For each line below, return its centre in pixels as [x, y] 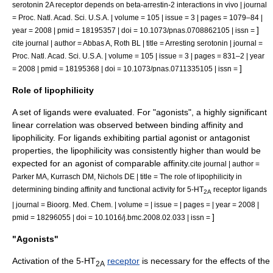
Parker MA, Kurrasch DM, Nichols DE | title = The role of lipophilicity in [127, 176]
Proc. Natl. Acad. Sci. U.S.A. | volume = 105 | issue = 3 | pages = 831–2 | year [138, 55]
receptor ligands [239, 189]
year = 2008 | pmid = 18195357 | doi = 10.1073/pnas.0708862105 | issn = [134, 30]
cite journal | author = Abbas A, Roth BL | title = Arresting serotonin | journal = [137, 43]
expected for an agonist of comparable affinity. [101, 163]
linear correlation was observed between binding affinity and [128, 125]
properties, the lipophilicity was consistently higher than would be [136, 150]
